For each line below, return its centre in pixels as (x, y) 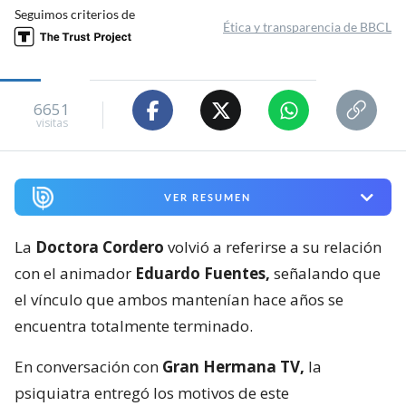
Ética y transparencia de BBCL (307, 27)
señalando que (325, 273)
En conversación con (88, 367)
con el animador (75, 273)
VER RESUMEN (207, 198)
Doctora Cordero (100, 247)
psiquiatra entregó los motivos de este (152, 393)
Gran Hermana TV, (233, 367)
